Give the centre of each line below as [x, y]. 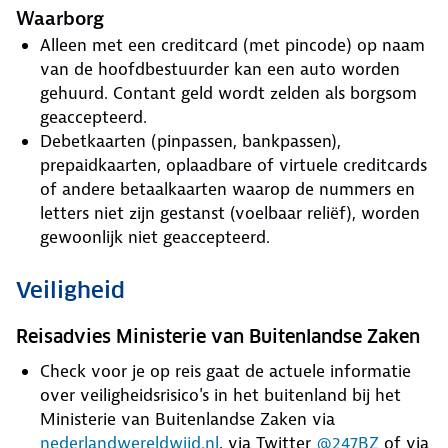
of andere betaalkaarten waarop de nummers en [227, 189]
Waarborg [62, 18]
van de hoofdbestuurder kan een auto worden [220, 69]
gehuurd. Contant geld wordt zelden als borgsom [228, 93]
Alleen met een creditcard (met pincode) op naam [232, 45]
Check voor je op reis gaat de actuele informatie [225, 371]
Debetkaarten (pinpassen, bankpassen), [190, 141]
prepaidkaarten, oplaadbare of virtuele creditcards [233, 165]
